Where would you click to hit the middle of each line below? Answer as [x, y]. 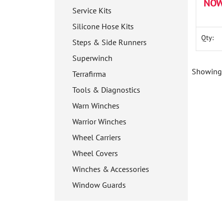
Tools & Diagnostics [106, 90]
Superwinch [92, 58]
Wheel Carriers [97, 137]
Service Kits [92, 10]
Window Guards [99, 185]
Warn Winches [96, 106]
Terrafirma [89, 74]
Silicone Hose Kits [103, 26]
